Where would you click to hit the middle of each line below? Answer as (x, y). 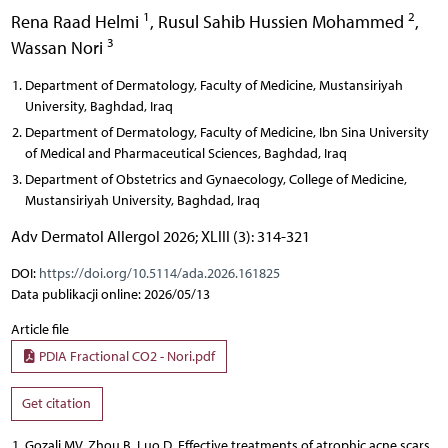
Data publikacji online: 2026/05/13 (110, 294)
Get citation (56, 404)
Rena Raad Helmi (76, 21)
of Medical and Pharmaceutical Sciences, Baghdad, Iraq (185, 153)
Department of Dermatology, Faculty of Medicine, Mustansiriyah (213, 85)
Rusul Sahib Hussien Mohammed (282, 21)
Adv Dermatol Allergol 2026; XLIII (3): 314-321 (160, 236)
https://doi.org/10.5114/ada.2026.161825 (159, 273)
